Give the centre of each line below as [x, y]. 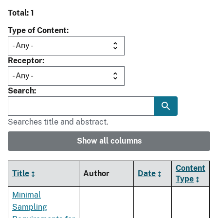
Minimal [27, 195]
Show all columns [109, 141]
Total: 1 [21, 13]
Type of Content [37, 31]
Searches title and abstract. [58, 122]
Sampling [30, 207]
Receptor [25, 61]
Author [96, 174]
